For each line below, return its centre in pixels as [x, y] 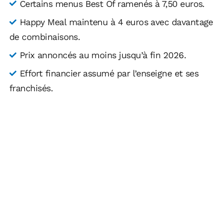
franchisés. [31, 88]
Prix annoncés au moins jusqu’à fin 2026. [103, 55]
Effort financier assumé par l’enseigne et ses [109, 74]
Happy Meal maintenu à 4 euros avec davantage [116, 22]
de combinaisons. [45, 37]
